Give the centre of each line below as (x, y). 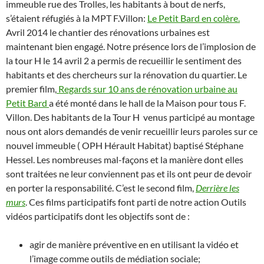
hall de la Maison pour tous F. (187, 103)
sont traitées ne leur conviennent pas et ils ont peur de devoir (129, 174)
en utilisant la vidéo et (194, 245)
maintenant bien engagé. (56, 47)
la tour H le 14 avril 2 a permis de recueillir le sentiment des (124, 61)
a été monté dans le (89, 103)
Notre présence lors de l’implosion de (181, 47)
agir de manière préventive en (90, 245)
